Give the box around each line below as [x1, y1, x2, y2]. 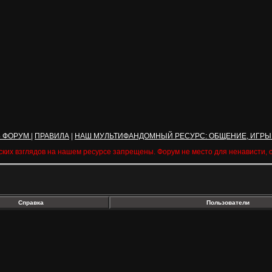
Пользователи [206, 199, 250, 206]
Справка [18, 199, 44, 206]
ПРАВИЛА [35, 132, 69, 140]
